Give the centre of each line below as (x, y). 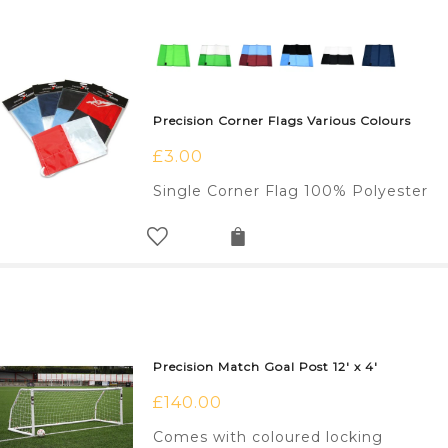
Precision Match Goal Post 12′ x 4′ (266, 367)
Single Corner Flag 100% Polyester (291, 191)
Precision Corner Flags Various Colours (282, 121)
